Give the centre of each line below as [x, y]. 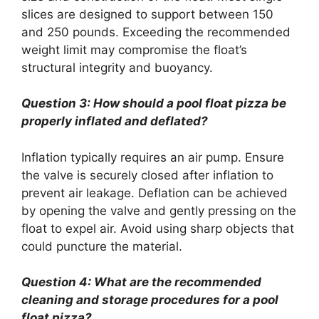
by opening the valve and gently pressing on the [159, 210]
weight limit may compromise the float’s [134, 49]
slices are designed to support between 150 [147, 14]
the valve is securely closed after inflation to [147, 175]
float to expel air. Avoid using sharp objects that [158, 228]
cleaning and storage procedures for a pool [150, 300]
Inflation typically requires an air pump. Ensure [153, 157]
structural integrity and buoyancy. [117, 67]
